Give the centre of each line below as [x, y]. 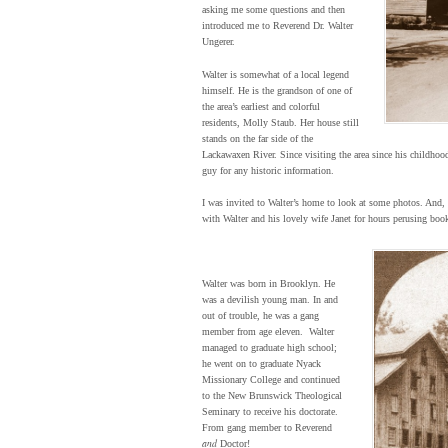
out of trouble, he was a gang [260, 316]
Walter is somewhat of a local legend [275, 74]
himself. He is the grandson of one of [277, 90]
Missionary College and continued [271, 380]
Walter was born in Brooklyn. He [268, 284]
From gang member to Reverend [267, 428]
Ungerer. [218, 42]
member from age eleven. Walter [268, 332]
